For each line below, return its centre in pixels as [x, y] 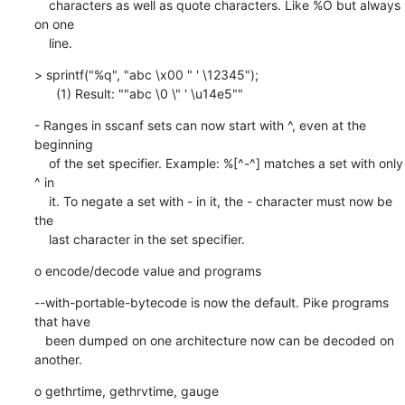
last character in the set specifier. [146, 239]
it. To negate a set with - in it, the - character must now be [41, 201]
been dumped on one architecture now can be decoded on [39, 340]
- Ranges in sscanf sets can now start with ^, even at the [200, 125]
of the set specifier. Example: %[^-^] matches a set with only [41, 163]
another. [58, 359]
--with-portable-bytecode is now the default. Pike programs [211, 302]
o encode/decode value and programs [147, 270]
